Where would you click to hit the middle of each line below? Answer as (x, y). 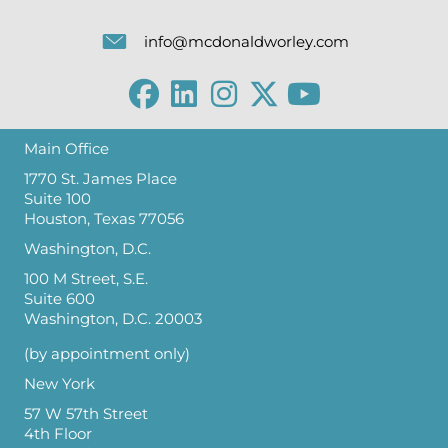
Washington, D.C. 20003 (113, 319)
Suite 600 (59, 299)
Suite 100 (57, 199)
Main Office (66, 149)
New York (59, 383)
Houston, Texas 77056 (104, 219)
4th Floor (58, 433)
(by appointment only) (107, 353)
